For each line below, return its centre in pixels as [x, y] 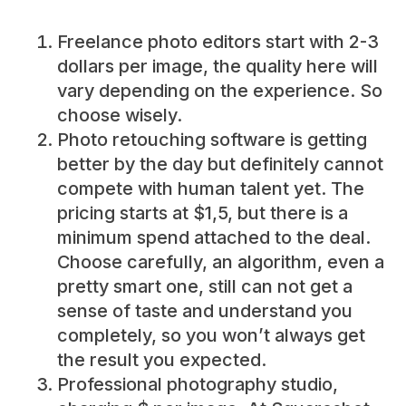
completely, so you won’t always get [211, 336]
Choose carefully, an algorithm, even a [220, 262]
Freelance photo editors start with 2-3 [217, 42]
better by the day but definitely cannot [220, 164]
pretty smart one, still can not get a [204, 287]
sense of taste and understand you [204, 311]
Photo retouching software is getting [212, 140]
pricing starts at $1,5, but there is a [202, 213]
